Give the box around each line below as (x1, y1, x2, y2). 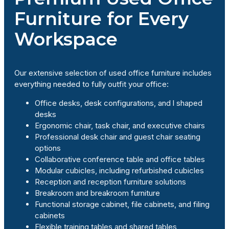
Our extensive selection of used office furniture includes (14, 67, 212, 78)
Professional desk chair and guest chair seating (35, 131, 200, 142)
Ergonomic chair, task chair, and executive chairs (35, 120, 205, 130)
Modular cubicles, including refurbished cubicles (35, 165, 204, 175)
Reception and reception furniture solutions (35, 176, 186, 187)
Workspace (14, 28, 118, 50)
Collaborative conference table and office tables (35, 154, 205, 164)
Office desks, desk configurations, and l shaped (35, 98, 202, 108)
